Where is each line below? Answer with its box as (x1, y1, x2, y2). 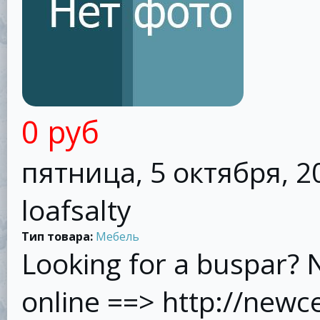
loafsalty (21, 191, 131, 229)
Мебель (95, 229, 139, 245)
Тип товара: (21, 229, 96, 245)
